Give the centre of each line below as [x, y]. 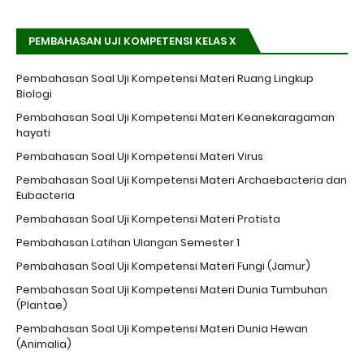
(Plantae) [42, 305]
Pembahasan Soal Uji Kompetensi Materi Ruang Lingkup [165, 79]
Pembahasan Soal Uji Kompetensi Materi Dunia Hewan [162, 329]
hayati [33, 133]
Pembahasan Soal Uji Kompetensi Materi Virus [140, 157]
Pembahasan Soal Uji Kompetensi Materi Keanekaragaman [175, 118]
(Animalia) [44, 344]
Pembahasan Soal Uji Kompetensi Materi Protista [148, 219]
